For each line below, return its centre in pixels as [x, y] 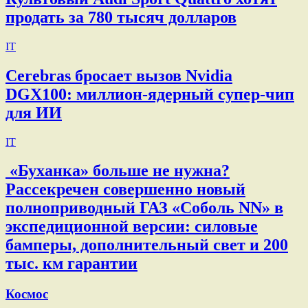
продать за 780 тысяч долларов [121, 17]
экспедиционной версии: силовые [132, 227]
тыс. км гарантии [71, 264]
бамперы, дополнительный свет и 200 [147, 245]
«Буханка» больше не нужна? [118, 171]
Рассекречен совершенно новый [125, 189]
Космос [27, 294]
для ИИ [34, 112]
